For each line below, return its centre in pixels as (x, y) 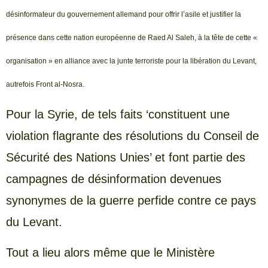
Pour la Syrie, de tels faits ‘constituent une (118, 115)
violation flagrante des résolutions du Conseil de (133, 136)
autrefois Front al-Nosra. (45, 84)
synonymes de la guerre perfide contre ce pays (131, 201)
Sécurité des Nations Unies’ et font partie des (126, 158)
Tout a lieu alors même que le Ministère (110, 252)
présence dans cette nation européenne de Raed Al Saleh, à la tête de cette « (132, 37)
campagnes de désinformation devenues (114, 179)
